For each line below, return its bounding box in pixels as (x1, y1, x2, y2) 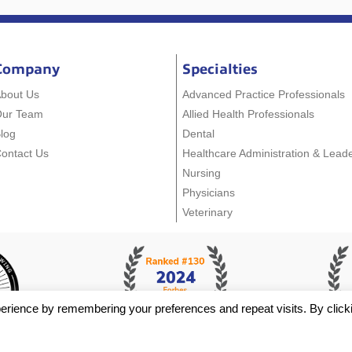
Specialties (182, 60, 258, 77)
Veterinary (182, 205, 233, 218)
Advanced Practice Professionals (182, 87, 346, 101)
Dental (182, 126, 215, 140)
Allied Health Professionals (182, 107, 315, 120)
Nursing (182, 166, 222, 179)
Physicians (182, 185, 236, 199)
